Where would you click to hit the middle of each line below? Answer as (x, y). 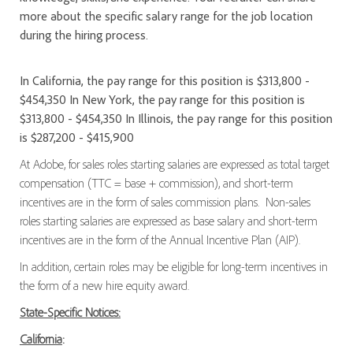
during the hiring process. (84, 35)
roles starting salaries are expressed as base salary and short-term (168, 221)
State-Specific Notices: (70, 312)
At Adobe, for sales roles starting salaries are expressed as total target (174, 164)
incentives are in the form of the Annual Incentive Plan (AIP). (160, 240)
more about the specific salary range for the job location (166, 16)
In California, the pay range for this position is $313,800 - (164, 81)
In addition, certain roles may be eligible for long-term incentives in (173, 267)
